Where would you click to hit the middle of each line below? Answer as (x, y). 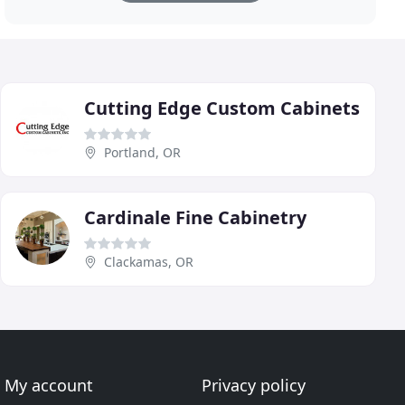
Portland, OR (142, 153)
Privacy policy (253, 386)
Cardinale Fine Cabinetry (195, 218)
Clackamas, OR (149, 262)
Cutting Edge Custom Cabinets (222, 108)
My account (49, 386)
